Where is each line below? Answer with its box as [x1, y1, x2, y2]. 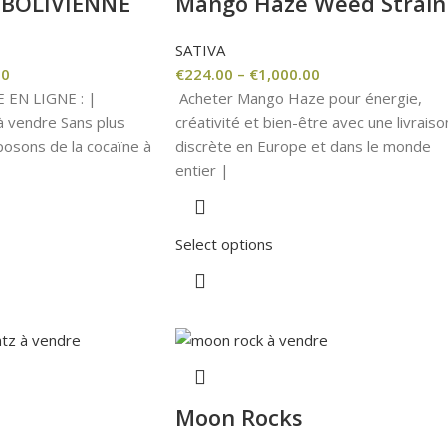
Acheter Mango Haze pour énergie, [174, 87, 422, 108]
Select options [174, 233, 273, 254]
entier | [174, 159, 229, 180]
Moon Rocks [174, 401, 303, 432]
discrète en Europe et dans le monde [174, 135, 431, 156]
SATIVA [174, 39, 225, 60]
